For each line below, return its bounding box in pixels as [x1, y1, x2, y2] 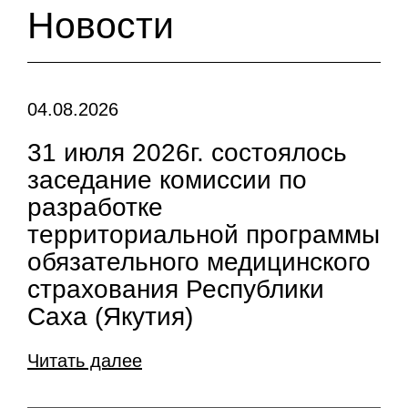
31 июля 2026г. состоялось [27, 138, 347, 167]
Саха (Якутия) [27, 302, 193, 331]
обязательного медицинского [27, 248, 371, 276]
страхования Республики [27, 275, 324, 303]
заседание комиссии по [27, 166, 307, 194]
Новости [27, 5, 174, 46]
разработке [27, 193, 163, 221]
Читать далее [27, 351, 142, 371]
